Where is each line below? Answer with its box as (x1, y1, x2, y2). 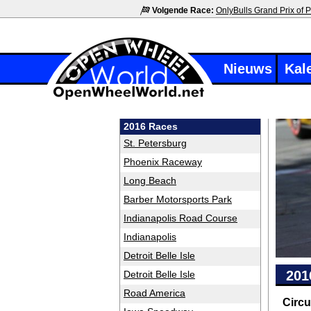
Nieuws (224, 61, 272, 76)
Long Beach (124, 175, 176, 186)
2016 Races (124, 121, 178, 132)
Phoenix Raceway (124, 156, 202, 167)
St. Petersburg (124, 137, 187, 149)
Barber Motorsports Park (124, 194, 232, 205)
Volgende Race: (152, 6, 214, 15)
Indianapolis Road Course (124, 212, 237, 224)
